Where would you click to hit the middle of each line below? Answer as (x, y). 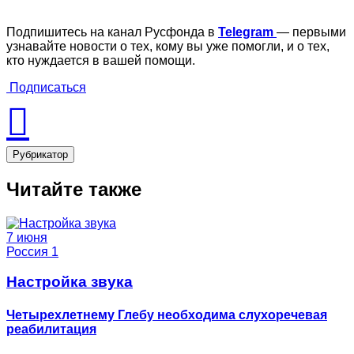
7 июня (27, 237)
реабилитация (51, 329)
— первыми (311, 32)
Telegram (246, 32)
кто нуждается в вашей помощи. (101, 60)
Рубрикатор (40, 154)
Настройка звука (70, 282)
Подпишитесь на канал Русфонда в (112, 32)
